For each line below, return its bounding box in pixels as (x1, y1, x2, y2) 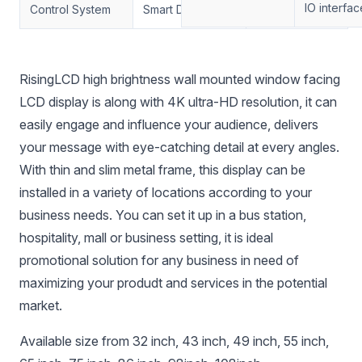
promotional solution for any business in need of (19, 252, 299, 268)
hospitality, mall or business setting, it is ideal (19, 229, 273, 246)
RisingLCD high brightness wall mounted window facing (19, 71, 340, 87)
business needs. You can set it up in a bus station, (19, 207, 306, 223)
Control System (30, 2, 111, 16)
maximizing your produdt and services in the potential (19, 275, 327, 291)
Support (256, 2, 299, 16)
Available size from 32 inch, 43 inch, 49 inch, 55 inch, (19, 333, 329, 349)
